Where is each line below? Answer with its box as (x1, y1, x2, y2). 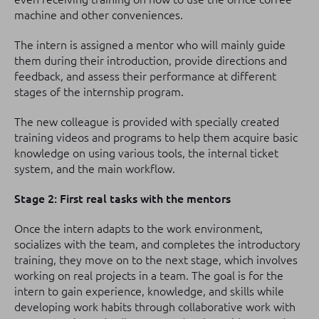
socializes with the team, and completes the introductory (14, 238, 300, 251)
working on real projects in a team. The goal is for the (14, 269, 283, 282)
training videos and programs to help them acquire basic (14, 131, 298, 144)
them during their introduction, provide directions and (14, 54, 287, 67)
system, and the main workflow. (14, 162, 175, 175)
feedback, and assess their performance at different (14, 70, 276, 83)
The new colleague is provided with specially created (14, 115, 279, 128)
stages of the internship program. (14, 85, 184, 98)
